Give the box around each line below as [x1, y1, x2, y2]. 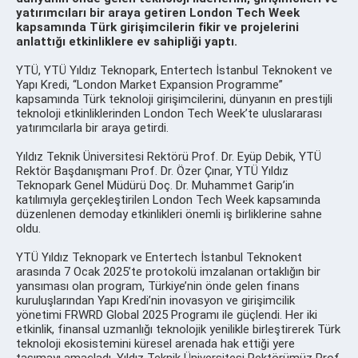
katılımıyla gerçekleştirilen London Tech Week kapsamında [16, 192, 320, 207]
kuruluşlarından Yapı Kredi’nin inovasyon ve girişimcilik [16, 292, 295, 308]
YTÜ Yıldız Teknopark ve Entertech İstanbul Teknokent [16, 249, 302, 265]
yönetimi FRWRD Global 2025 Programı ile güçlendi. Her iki [16, 307, 317, 322]
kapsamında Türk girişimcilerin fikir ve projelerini [16, 19, 299, 34]
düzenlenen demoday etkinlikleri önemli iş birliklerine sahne [16, 206, 322, 221]
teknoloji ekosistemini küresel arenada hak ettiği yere [16, 336, 295, 351]
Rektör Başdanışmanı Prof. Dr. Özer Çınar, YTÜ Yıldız [16, 163, 288, 178]
